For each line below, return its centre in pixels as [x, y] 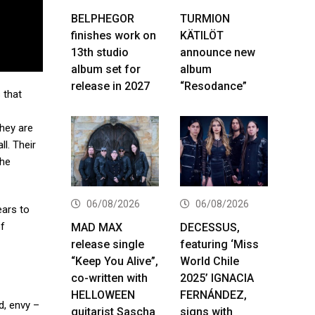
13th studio [100, 52]
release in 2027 [110, 86]
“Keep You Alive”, [115, 261]
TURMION [205, 18]
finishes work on [114, 35]
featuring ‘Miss [219, 244]
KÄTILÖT [202, 35]
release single [108, 244]
